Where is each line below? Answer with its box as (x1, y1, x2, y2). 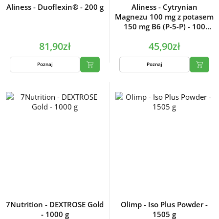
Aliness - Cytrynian (131, 1, 197, 12)
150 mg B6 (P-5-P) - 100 (123, 21, 205, 31)
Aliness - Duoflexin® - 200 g (6, 1, 104, 12)
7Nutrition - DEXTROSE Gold (6, 199, 104, 209)
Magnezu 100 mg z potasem (115, 11, 214, 22)
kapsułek (148, 31, 180, 41)
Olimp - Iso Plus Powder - (121, 199, 208, 209)
